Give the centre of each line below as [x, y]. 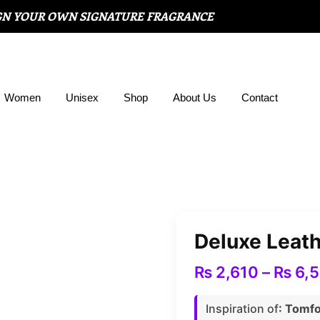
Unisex [82, 97]
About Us [195, 97]
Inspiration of [242, 309]
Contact [260, 97]
